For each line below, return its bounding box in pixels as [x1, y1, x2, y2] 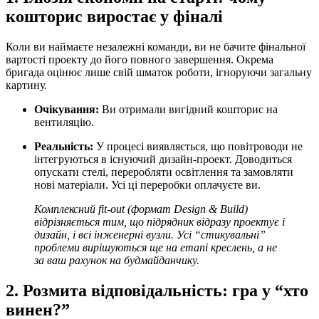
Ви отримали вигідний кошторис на [99, 103, 278, 115]
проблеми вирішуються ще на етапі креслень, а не [34, 241, 277, 253]
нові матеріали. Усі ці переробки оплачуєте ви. [34, 178, 261, 191]
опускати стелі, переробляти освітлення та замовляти [34, 165, 293, 178]
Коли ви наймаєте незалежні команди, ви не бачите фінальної [6, 40, 305, 53]
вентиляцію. [34, 115, 94, 128]
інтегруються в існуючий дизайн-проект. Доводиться [34, 152, 292, 165]
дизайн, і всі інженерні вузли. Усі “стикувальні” [34, 228, 266, 241]
